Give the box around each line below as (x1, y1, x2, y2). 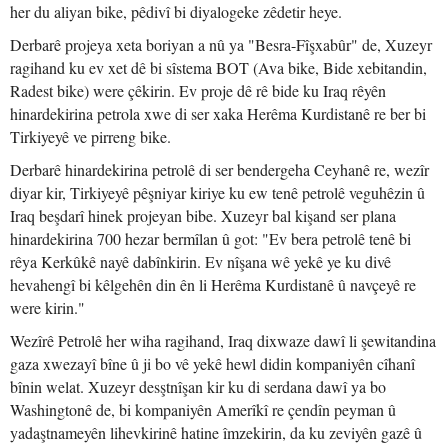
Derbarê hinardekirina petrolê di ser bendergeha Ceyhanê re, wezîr (10, 159, 429, 180)
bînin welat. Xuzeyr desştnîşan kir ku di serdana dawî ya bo (10, 376, 386, 397)
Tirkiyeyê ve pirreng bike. (10, 126, 171, 147)
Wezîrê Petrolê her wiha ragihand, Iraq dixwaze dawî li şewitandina (10, 330, 436, 351)
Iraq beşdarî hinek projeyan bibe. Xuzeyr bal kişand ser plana (10, 205, 396, 226)
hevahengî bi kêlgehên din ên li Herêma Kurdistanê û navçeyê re (10, 274, 416, 295)
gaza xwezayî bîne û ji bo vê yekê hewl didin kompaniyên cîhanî (10, 353, 415, 374)
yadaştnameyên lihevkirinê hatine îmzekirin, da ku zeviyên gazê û (10, 422, 422, 443)
